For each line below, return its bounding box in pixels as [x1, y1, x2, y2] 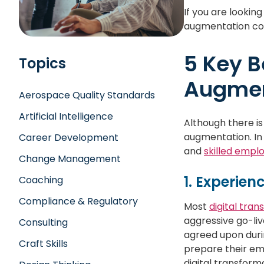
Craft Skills [19, 236, 68, 250]
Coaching [19, 173, 63, 187]
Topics [19, 53, 66, 73]
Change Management [19, 151, 121, 166]
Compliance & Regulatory [19, 194, 138, 208]
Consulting [19, 215, 68, 229]
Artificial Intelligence [19, 109, 113, 123]
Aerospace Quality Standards [19, 88, 155, 102]
